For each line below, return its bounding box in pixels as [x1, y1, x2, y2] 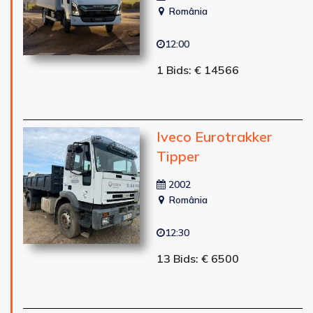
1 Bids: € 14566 [156, 62, 239, 77]
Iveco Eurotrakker [156, 127, 272, 145]
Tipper [156, 147, 200, 165]
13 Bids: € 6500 [156, 251, 239, 265]
